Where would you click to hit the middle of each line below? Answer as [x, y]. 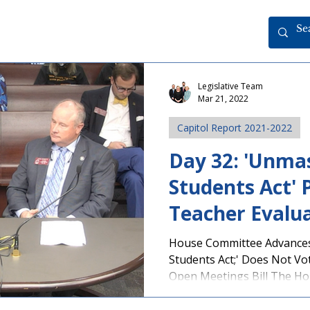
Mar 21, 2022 [223, 99]
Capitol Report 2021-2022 [235, 128]
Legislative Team [230, 86]
